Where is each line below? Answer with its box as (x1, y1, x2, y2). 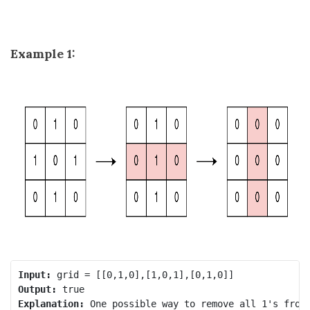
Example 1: (10, 46, 75, 62)
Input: (17, 268, 51, 280)
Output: (17, 283, 57, 295)
